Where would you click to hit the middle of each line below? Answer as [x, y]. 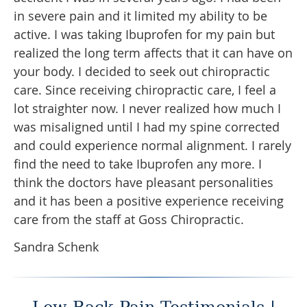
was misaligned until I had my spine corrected [147, 127]
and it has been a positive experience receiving [149, 201]
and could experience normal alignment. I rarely [152, 146]
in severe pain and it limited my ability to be [140, 16]
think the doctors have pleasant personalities [144, 183]
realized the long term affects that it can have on [153, 53]
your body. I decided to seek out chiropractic [142, 72]
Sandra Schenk [56, 247]
